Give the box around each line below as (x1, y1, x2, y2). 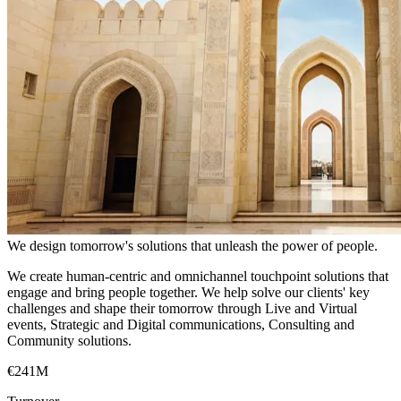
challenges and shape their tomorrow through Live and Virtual (7, 300, 357, 316)
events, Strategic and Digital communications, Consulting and (7, 316, 354, 332)
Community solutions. (7, 332, 132, 348)
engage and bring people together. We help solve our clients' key (7, 284, 370, 300)
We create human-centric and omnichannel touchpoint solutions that (7, 268, 388, 284)
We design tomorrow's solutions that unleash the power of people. (7, 237, 378, 253)
